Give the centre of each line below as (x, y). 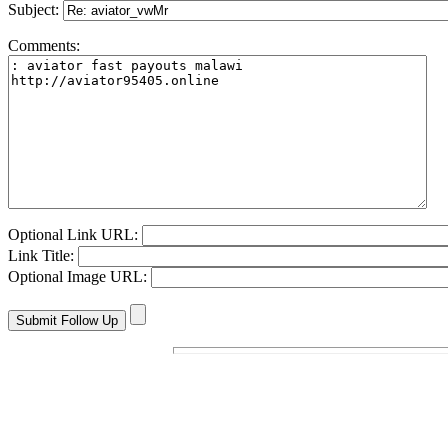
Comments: (44, 46)
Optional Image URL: (79, 277)
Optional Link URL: (75, 235)
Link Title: (43, 256)
